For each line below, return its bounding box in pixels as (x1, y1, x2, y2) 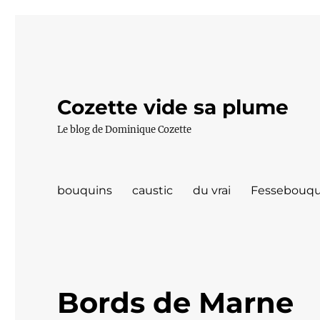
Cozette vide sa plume (57, 95, 289, 119)
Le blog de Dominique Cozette (57, 124, 192, 136)
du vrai (193, 183, 231, 197)
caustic (132, 183, 174, 197)
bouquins (57, 183, 113, 197)
